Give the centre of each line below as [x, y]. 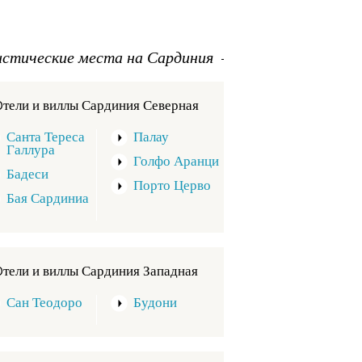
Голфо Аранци [176, 163]
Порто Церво [172, 187]
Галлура [31, 152]
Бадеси [27, 176]
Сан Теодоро [44, 305]
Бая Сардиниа [48, 200]
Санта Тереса [46, 139]
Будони [155, 305]
